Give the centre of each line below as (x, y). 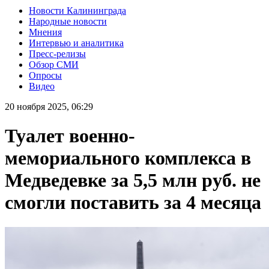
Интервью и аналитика (76, 43)
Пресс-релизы (57, 53)
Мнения (45, 32)
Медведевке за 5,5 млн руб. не (133, 180)
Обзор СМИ (54, 64)
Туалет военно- (70, 136)
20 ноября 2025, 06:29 (49, 106)
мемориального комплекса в (128, 158)
